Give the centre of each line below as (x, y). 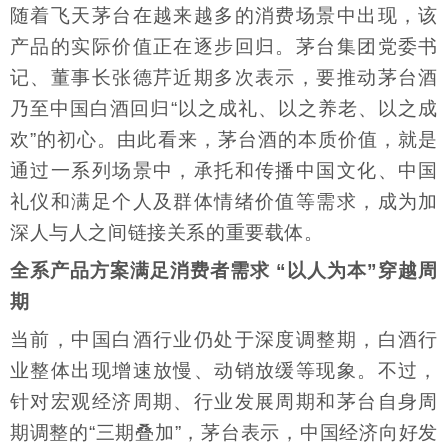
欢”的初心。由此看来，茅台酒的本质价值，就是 (224, 140)
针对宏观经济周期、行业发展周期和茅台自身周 (224, 402)
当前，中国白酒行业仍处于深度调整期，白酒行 (224, 340)
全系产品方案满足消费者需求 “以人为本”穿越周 (224, 271)
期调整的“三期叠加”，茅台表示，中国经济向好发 (224, 433)
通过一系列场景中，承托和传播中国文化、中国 (224, 171)
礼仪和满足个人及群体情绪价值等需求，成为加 (224, 202)
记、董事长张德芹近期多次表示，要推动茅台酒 (224, 78)
